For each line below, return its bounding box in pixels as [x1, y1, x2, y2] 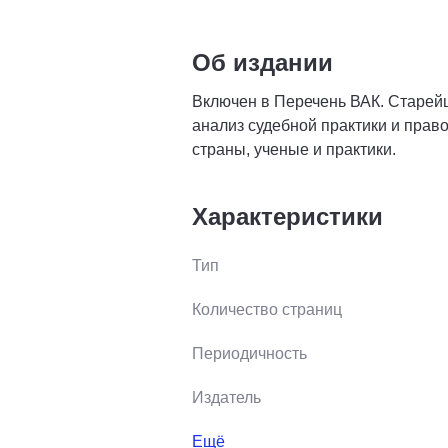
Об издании [192, 48, 333, 76]
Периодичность [192, 344, 307, 362]
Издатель [192, 388, 261, 406]
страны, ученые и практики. [192, 140, 396, 158]
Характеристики [192, 202, 383, 230]
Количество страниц [192, 300, 342, 318]
